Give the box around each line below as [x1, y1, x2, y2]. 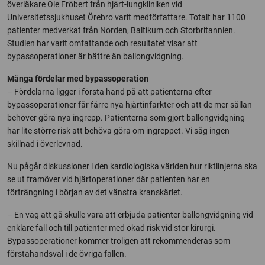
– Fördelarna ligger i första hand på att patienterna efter [7, 86, 212, 96]
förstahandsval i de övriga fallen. [7, 248, 127, 258]
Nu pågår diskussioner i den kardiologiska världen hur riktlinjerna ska [7, 161, 257, 171]
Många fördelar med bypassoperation [7, 73, 148, 83]
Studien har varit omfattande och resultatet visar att [7, 38, 198, 48]
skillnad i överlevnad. [7, 138, 83, 148]
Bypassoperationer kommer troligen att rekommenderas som [7, 235, 230, 245]
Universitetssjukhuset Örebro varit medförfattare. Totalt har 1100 [7, 12, 245, 22]
